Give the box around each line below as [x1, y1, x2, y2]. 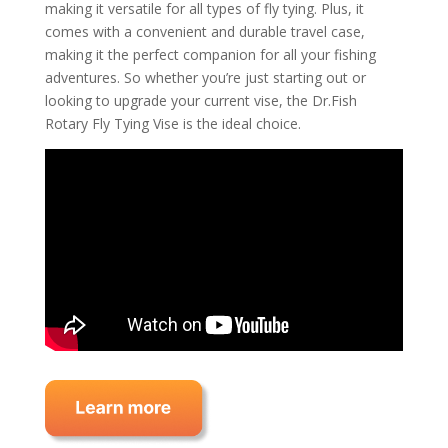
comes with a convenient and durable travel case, [44, 22, 365, 41]
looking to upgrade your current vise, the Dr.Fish [44, 91, 357, 110]
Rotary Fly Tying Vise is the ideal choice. [44, 114, 301, 133]
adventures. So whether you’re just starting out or [44, 68, 366, 87]
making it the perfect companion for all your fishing [44, 45, 376, 64]
